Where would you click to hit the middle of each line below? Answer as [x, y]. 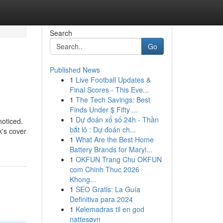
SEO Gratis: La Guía [108, 189]
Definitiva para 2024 [101, 199]
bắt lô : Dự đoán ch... [103, 129]
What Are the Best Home [114, 139]
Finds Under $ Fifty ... [104, 110]
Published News [75, 70]
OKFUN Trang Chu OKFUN [118, 159]
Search [61, 33]
